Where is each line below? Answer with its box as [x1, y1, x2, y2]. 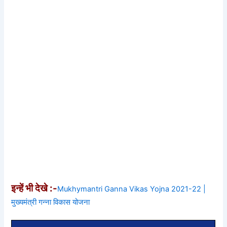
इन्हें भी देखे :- [11, 182, 58, 194]
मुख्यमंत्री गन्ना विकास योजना [11, 197, 90, 207]
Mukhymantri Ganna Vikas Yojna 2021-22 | [57, 184, 206, 194]
